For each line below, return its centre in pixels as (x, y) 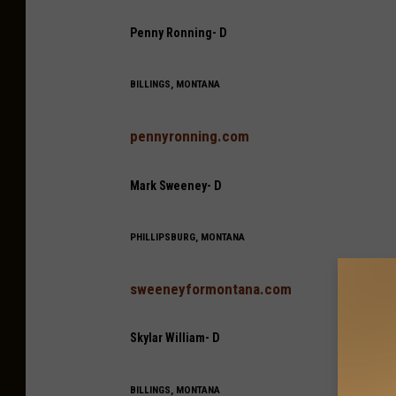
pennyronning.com (190, 136)
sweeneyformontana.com (211, 289)
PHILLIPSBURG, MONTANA (187, 237)
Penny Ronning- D (179, 32)
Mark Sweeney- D (176, 185)
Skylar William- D (175, 338)
